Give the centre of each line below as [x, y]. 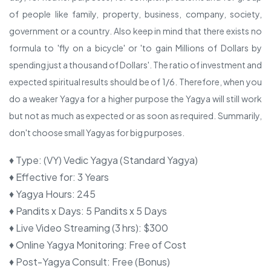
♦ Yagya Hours [41, 194]
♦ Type [24, 160]
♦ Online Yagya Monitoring [67, 245]
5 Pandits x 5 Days [126, 211]
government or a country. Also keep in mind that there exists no [135, 31]
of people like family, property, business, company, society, [135, 14]
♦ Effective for [41, 177]
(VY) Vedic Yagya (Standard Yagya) [121, 160]
